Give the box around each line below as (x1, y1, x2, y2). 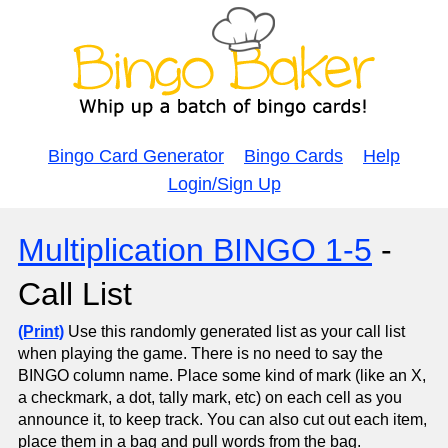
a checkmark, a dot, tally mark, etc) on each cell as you (18, 389, 402, 406)
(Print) (18, 323, 64, 340)
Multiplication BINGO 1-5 (18, 232, 372, 268)
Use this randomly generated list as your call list (64, 323, 405, 340)
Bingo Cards (244, 146, 343, 166)
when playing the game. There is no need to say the (18, 345, 383, 362)
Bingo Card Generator (48, 146, 224, 166)
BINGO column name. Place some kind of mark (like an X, (18, 367, 426, 384)
